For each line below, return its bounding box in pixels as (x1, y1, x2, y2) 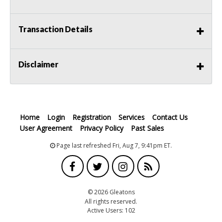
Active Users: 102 (87, 206, 135, 215)
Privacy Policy (80, 123, 123, 133)
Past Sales (131, 123, 164, 133)
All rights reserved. (85, 197, 137, 206)
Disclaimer (18, 59, 58, 69)
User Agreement (20, 123, 72, 133)
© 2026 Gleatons (87, 188, 135, 197)
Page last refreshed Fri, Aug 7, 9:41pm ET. (55, 141, 172, 150)
